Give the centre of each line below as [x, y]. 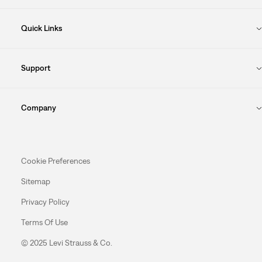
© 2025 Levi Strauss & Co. [66, 243]
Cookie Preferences [55, 161]
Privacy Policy [45, 202]
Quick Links [41, 28]
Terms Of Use [44, 222]
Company [38, 108]
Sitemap [35, 181]
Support [35, 68]
